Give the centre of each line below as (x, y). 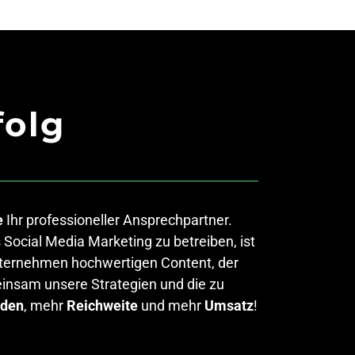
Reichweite (102, 305)
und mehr (171, 305)
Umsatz (229, 305)
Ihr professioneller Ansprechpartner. (118, 220)
